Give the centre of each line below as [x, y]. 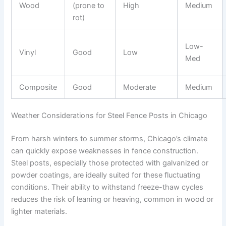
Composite [38, 87]
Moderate [140, 87]
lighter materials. [39, 212]
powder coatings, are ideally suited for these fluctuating [106, 175]
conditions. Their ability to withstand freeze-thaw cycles [107, 187]
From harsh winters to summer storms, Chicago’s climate [109, 139]
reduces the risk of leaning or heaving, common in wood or [112, 200]
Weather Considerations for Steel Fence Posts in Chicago [109, 116]
